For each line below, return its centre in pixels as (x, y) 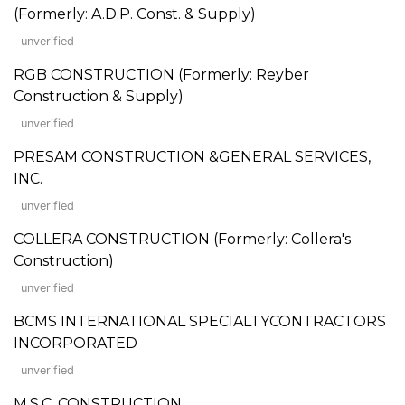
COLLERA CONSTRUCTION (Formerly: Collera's (182, 239)
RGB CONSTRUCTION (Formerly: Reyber (161, 74)
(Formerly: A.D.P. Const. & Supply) (135, 14)
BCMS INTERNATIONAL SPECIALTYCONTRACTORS (200, 321)
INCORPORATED (75, 343)
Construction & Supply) (99, 96)
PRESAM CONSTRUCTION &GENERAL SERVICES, (192, 156)
